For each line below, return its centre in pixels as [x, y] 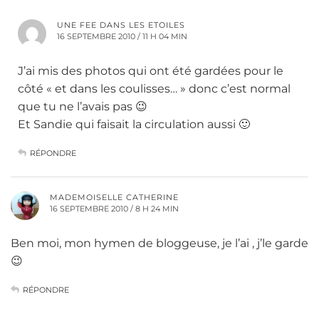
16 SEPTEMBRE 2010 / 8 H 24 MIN [114, 209]
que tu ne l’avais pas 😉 [83, 107]
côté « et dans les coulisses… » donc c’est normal [154, 89]
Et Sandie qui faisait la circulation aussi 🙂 [134, 125]
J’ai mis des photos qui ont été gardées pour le [151, 71]
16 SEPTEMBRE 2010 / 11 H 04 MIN [122, 37]
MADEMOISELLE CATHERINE [114, 198]
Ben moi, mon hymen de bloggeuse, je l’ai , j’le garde [159, 244]
